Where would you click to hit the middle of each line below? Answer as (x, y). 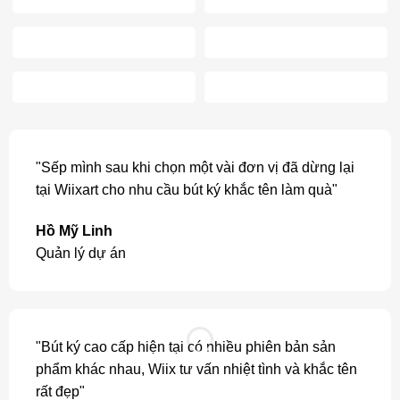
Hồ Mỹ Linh (74, 231)
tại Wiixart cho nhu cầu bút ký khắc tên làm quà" (186, 190)
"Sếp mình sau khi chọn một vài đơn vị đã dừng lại (195, 168)
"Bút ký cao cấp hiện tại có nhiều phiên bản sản (185, 346)
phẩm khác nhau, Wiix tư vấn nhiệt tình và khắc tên (196, 369)
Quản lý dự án (80, 254)
